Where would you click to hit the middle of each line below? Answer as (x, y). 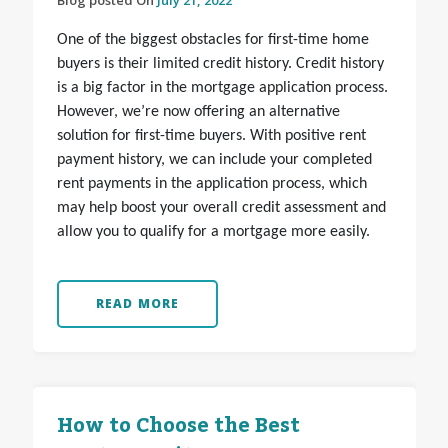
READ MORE (137, 304)
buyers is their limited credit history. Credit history (220, 64)
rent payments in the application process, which (211, 184)
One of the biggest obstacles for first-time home (212, 40)
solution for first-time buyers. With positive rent (211, 136)
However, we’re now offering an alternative (198, 112)
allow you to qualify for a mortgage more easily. (213, 232)
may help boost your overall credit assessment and (221, 208)
